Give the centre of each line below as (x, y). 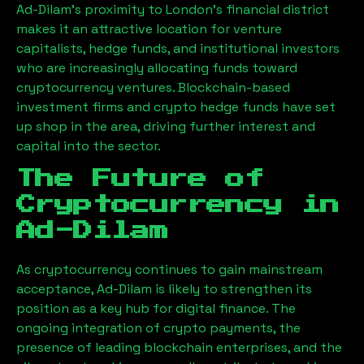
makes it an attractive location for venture (149, 29)
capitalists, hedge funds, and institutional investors (178, 48)
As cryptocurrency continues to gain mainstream (169, 269)
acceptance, (56, 289)
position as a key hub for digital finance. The (156, 308)
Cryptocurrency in (178, 205)
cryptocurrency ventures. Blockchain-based (153, 87)
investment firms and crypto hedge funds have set (176, 107)
